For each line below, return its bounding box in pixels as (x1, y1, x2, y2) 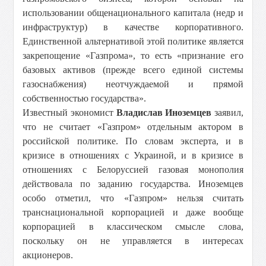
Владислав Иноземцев (116, 107, 212, 118)
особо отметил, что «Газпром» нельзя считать (23, 193, 243, 203)
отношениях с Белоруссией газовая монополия (23, 164, 243, 175)
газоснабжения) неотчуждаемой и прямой (23, 79, 243, 89)
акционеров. (23, 250, 74, 260)
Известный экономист (23, 107, 116, 118)
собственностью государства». (23, 93, 147, 103)
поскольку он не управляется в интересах (23, 236, 243, 246)
